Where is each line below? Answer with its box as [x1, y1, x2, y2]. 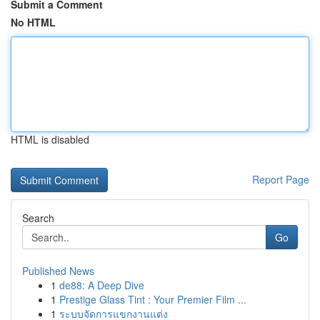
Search [22, 211, 54, 225]
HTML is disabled [11, 132, 89, 146]
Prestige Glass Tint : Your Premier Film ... [59, 292, 246, 306]
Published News [22, 264, 94, 278]
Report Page [252, 172, 309, 186]
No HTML [11, 15, 56, 29]
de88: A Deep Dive [59, 278, 144, 292]
